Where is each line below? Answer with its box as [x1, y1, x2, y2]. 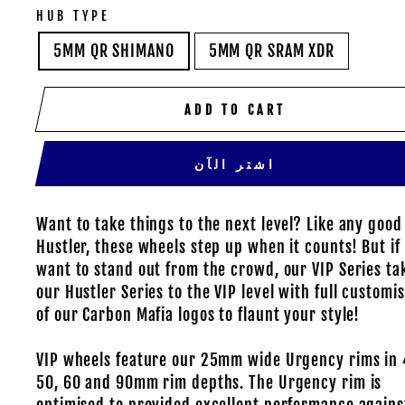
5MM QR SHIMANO [53, 41, 174, 61]
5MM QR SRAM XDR [208, 41, 335, 61]
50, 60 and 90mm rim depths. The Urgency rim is [36, 372, 382, 392]
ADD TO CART [184, 101, 287, 118]
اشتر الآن [193, 155, 277, 172]
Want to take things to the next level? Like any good [36, 214, 402, 234]
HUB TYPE [36, 8, 111, 24]
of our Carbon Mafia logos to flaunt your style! [36, 305, 361, 325]
